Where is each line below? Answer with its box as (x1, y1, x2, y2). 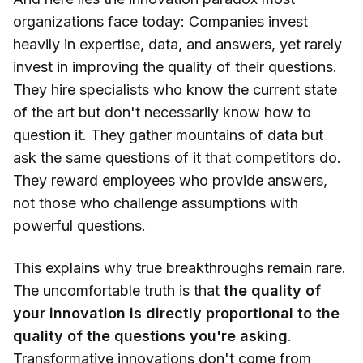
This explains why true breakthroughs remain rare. (13, 259, 346, 277)
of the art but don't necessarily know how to (13, 104, 311, 122)
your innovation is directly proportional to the (13, 305, 340, 322)
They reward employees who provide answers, (13, 172, 327, 190)
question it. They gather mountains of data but (13, 126, 323, 144)
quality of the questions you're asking (13, 327, 288, 345)
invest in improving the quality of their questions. (13, 58, 337, 76)
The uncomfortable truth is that (13, 282, 224, 300)
